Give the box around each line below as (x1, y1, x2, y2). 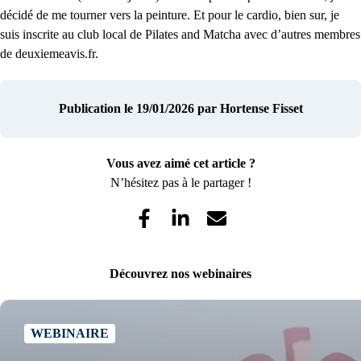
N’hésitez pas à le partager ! (110, 176, 251, 190)
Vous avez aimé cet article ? (106, 156, 255, 171)
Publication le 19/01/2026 (58, 102, 194, 116)
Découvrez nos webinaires (110, 266, 251, 280)
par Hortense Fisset (197, 102, 303, 116)
